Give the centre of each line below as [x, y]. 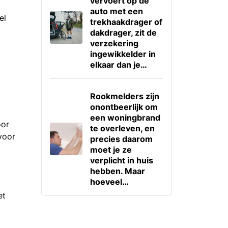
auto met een [116, 11]
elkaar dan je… [118, 64]
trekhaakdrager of [126, 22]
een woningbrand [125, 117]
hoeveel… [109, 181]
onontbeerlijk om [124, 107]
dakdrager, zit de [123, 32]
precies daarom [121, 139]
